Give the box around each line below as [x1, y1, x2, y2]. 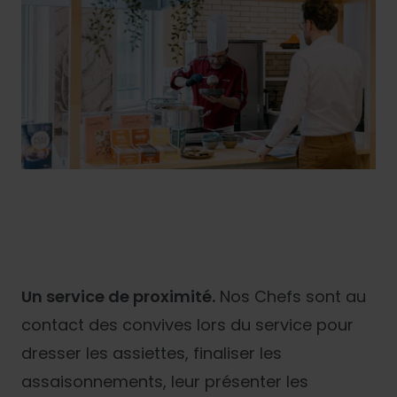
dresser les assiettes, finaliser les [21, 342, 282, 365]
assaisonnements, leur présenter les [21, 370, 308, 393]
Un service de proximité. [21, 285, 215, 308]
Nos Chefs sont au [215, 285, 366, 308]
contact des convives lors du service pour [21, 314, 354, 337]
